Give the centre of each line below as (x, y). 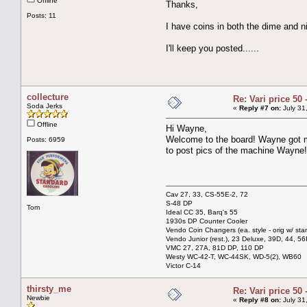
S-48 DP (179, 203)
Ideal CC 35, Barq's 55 (202, 212)
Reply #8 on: (260, 299)
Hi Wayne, (186, 128)
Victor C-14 (183, 265)
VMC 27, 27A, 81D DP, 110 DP (215, 247)
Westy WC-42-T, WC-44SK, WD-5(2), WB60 (234, 256)
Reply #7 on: (260, 108)
